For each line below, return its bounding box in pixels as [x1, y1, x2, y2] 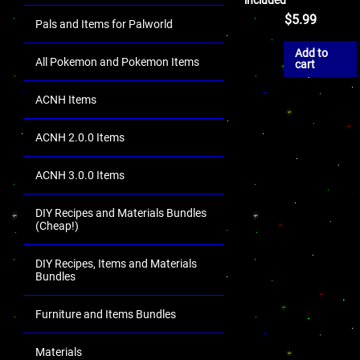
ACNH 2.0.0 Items [35, 131, 125, 144]
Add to [295, 47, 329, 60]
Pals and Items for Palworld [35, 18, 173, 31]
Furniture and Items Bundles [35, 308, 176, 321]
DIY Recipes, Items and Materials [35, 257, 197, 270]
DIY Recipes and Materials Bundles [35, 207, 207, 219]
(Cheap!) [35, 219, 79, 232]
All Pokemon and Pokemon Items [35, 55, 199, 68]
